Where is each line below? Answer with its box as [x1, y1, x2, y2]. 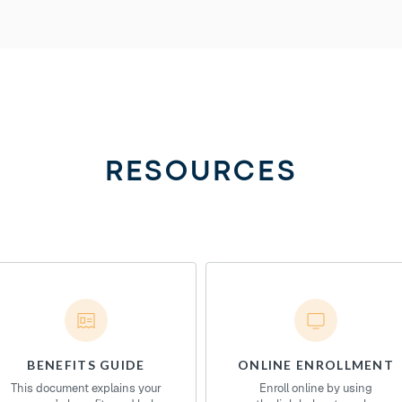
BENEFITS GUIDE [27, 357, 145, 372]
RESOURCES [105, 161, 297, 185]
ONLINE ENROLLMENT [237, 357, 395, 372]
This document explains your [11, 380, 162, 396]
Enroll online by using [258, 380, 372, 396]
